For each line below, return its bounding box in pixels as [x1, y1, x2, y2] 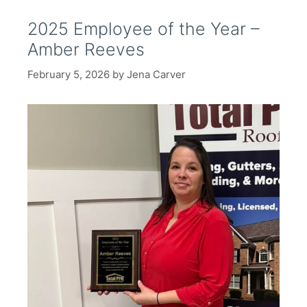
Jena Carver [127, 67, 186, 81]
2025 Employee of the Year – [27, 19, 260, 39]
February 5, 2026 [27, 67, 110, 81]
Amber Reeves [27, 39, 145, 60]
